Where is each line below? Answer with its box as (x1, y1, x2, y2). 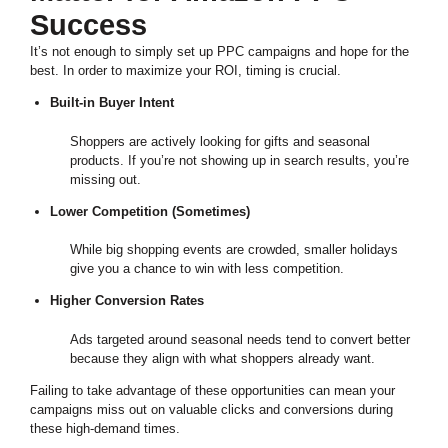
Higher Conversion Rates (49, 293, 204, 309)
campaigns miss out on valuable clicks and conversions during (30, 401, 393, 417)
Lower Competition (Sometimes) (49, 203, 250, 219)
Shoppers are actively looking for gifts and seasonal (70, 133, 370, 149)
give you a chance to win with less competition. (70, 261, 344, 277)
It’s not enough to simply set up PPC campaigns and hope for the (30, 44, 409, 60)
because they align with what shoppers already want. (70, 350, 375, 366)
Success (30, 9, 147, 42)
